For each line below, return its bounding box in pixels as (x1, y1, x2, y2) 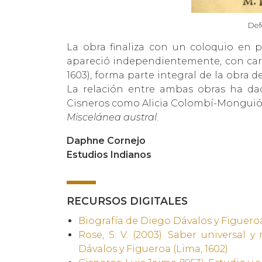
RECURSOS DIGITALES (67, 194, 188, 207)
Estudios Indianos (67, 149, 151, 160)
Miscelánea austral (67, 111, 157, 123)
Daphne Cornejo (67, 135, 146, 146)
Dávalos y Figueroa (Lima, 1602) (78, 243, 228, 254)
